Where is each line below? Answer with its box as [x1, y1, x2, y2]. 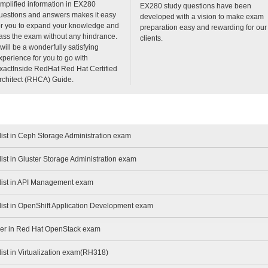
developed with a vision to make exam [140, 12, 264, 21]
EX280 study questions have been [140, 1, 251, 10]
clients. [140, 33, 163, 42]
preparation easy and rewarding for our [140, 23, 267, 32]
